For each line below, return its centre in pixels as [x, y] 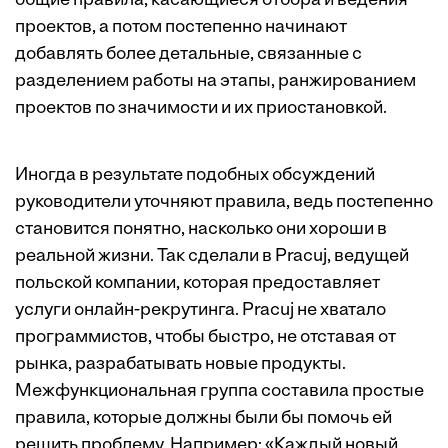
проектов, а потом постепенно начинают [181, 27]
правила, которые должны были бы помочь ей [203, 418]
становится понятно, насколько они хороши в [201, 229]
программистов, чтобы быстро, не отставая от [205, 337]
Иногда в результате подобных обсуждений [195, 175]
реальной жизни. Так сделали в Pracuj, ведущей [212, 256]
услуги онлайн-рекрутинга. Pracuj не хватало [200, 310]
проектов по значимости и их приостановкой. [201, 108]
